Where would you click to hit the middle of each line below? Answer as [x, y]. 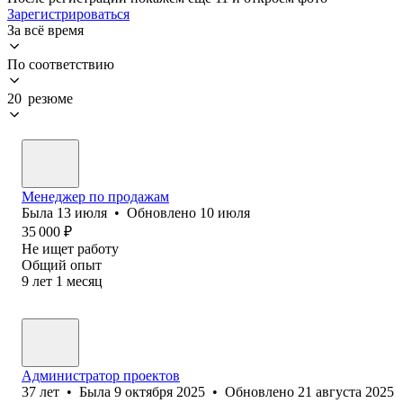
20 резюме [40, 98]
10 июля [225, 212]
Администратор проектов [101, 375]
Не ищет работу [70, 248]
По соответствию [61, 64]
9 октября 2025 [160, 391]
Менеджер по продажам [95, 196]
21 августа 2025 [346, 391]
